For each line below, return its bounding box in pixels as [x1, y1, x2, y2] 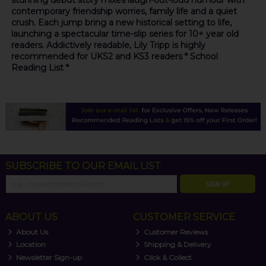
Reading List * [11, 62, 69, 74]
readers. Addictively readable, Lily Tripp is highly [11, 40, 205, 51]
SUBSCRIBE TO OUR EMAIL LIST [5, 160, 161, 172]
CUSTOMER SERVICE [132, 211, 235, 223]
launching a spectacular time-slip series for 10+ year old [11, 28, 239, 40]
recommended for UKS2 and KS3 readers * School [11, 51, 218, 62]
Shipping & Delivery [142, 240, 212, 249]
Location [14, 240, 46, 249]
